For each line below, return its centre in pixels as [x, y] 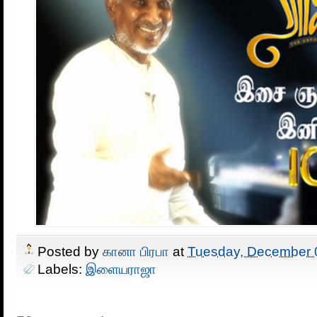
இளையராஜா [121, 269]
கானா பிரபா [138, 251]
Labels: [62, 269]
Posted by [70, 251]
